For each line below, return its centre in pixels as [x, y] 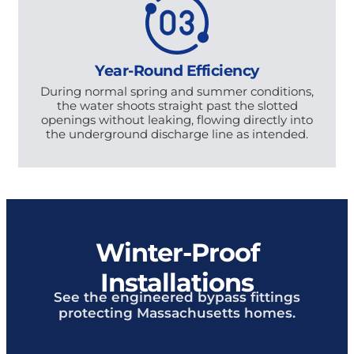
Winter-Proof [177, 251]
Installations [177, 281]
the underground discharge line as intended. [177, 134]
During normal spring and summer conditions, [177, 91]
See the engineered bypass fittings [177, 296]
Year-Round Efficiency [177, 70]
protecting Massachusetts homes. [177, 312]
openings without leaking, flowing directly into [177, 119]
